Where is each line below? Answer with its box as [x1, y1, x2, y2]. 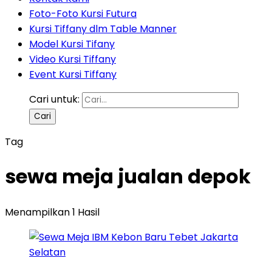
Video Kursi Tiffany [29, 52, 116, 66]
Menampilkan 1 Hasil [5, 205, 100, 219]
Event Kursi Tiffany [29, 67, 117, 81]
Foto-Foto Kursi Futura [29, 7, 137, 21]
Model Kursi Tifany [29, 37, 115, 51]
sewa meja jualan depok [5, 163, 251, 191]
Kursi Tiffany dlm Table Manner [29, 22, 177, 36]
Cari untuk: [29, 92, 80, 106]
